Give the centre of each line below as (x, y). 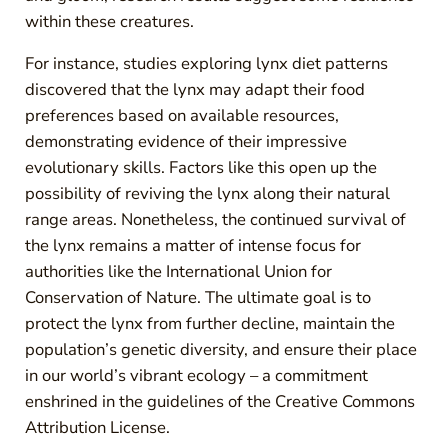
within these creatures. (109, 21)
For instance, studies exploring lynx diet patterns (206, 63)
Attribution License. (97, 427)
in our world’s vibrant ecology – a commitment (196, 375)
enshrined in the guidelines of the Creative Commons (219, 401)
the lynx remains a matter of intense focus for (192, 245)
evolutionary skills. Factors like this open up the (200, 167)
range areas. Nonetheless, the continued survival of (215, 219)
